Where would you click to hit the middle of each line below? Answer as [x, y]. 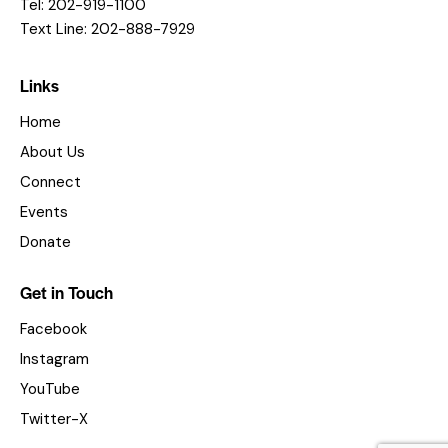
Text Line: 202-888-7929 [107, 29]
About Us [52, 152]
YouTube [50, 389]
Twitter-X [54, 419]
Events [44, 212]
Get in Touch [66, 292]
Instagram [54, 359]
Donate [45, 242]
